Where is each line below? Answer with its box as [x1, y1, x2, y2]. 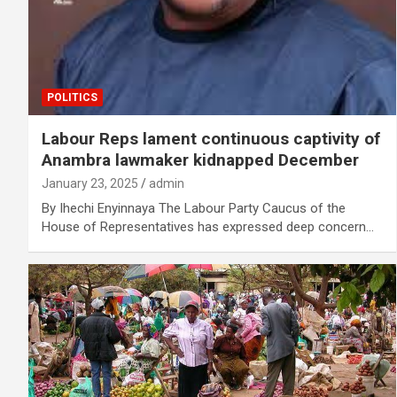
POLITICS [47, 91, 97, 105]
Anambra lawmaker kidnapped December [42, 150, 359, 171]
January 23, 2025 [42, 176, 138, 191]
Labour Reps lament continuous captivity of [42, 128, 380, 150]
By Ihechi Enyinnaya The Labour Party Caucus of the [42, 200, 346, 217]
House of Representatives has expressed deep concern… [42, 219, 374, 236]
